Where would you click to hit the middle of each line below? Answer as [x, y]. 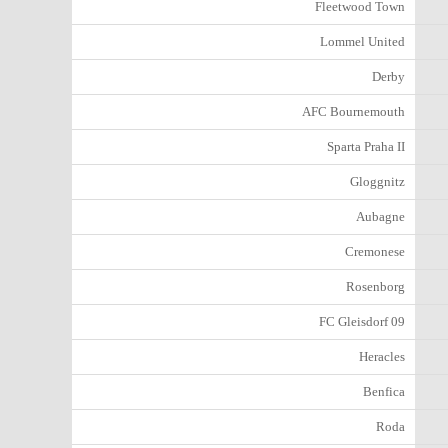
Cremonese [375, 251]
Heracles [382, 356]
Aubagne [380, 216]
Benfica [384, 391]
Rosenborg [375, 286]
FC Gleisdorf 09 [362, 321]
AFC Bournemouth [353, 111]
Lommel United [362, 41]
